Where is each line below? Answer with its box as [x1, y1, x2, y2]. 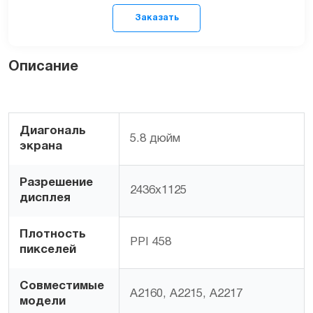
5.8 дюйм [130, 133, 180, 144]
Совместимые [20, 280, 104, 291]
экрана [20, 140, 62, 152]
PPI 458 [130, 236, 171, 247]
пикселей [20, 244, 76, 255]
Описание [8, 60, 78, 73]
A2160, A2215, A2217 [130, 288, 242, 299]
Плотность [20, 228, 86, 240]
